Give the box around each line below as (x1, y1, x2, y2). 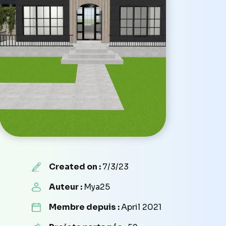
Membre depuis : (48, 201, 121, 212)
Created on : (48, 161, 102, 172)
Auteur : (48, 181, 84, 192)
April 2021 (121, 201, 161, 212)
